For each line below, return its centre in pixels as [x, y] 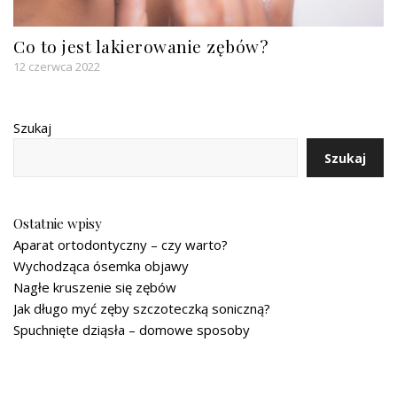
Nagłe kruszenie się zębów [95, 288]
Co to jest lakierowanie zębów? [140, 47]
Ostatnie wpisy [58, 224]
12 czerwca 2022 [57, 67]
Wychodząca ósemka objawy [101, 266]
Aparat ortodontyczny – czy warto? [121, 245]
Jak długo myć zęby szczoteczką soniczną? [142, 309]
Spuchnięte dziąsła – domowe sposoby [132, 330]
